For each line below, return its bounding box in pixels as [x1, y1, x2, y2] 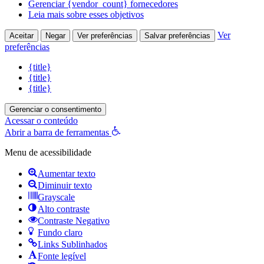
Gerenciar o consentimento [9, 104, 101, 114]
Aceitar [9, 31, 34, 40]
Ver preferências [77, 31, 133, 40]
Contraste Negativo [38, 215, 110, 226]
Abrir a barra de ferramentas [5, 127, 109, 137]
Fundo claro [38, 227, 82, 237]
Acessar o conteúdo [5, 115, 78, 126]
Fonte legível [38, 250, 86, 261]
